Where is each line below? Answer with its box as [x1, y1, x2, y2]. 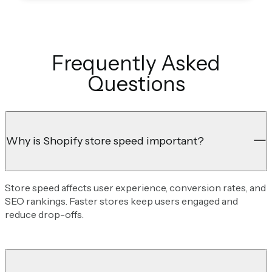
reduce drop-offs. [5, 208, 84, 220]
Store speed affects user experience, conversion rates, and [5, 181, 266, 194]
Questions [87, 70, 185, 97]
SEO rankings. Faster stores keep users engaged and [5, 194, 238, 207]
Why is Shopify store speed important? [6, 134, 204, 148]
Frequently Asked [52, 50, 220, 76]
